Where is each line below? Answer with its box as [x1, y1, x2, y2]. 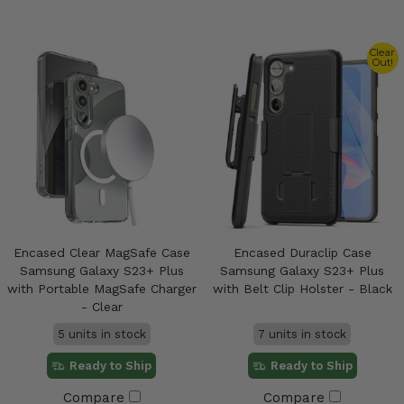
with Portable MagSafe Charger [6, 281, 197, 297]
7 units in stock [258, 327, 347, 342]
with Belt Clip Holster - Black [212, 281, 392, 297]
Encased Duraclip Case [233, 245, 372, 261]
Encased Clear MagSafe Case [13, 245, 190, 261]
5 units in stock [57, 327, 146, 342]
